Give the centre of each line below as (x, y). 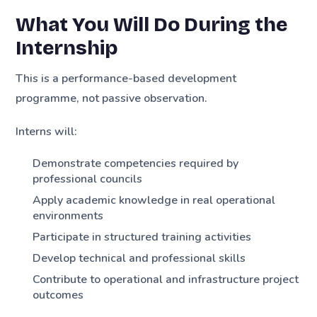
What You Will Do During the (152, 25)
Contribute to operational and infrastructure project (166, 279)
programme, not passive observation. (112, 99)
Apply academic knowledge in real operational (154, 200)
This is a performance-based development (126, 79)
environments (68, 215)
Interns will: (47, 132)
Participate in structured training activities (142, 237)
